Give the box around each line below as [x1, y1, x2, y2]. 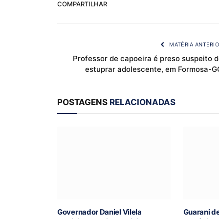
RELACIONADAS [109, 97, 175, 107]
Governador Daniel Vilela [57, 207, 142, 217]
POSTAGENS [57, 97, 109, 107]
